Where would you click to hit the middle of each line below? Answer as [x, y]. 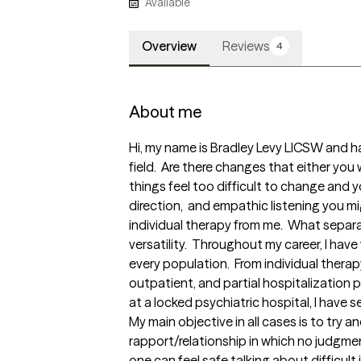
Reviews [246, 46]
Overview [169, 46]
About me [165, 112]
